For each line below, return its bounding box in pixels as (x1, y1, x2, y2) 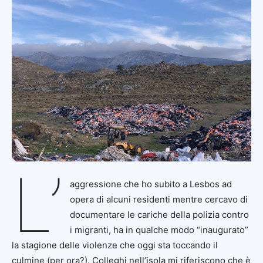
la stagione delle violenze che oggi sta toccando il (12, 239, 218, 251)
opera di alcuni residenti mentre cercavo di (69, 193, 248, 205)
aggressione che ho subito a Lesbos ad (69, 178, 232, 190)
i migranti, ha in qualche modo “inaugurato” (69, 224, 248, 235)
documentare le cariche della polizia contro (69, 208, 249, 220)
